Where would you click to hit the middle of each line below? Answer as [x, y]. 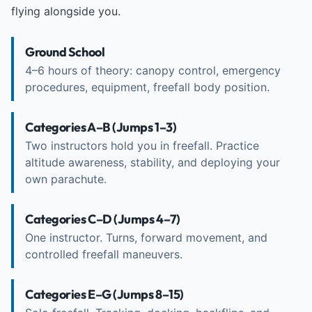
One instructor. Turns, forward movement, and [146, 237]
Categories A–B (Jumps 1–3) [101, 127]
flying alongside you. [66, 11]
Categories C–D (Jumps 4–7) [103, 219]
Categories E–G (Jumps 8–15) [104, 294]
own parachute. [66, 179]
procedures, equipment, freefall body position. [147, 87]
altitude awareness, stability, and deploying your [153, 162]
